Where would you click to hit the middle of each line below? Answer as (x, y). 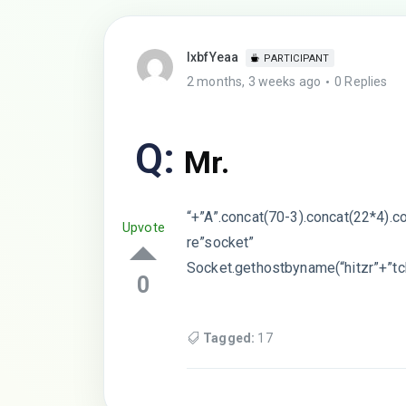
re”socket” (221, 242)
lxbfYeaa (213, 57)
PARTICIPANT (297, 58)
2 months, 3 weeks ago (254, 82)
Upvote (144, 228)
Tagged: (229, 338)
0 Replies (361, 82)
